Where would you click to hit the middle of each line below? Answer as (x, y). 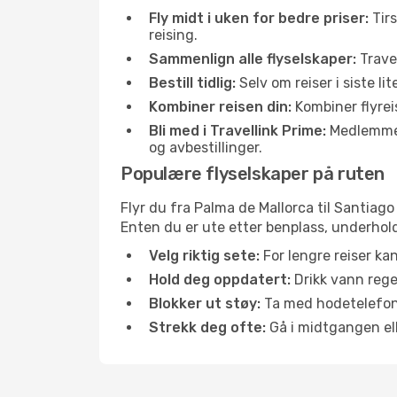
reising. (173, 35)
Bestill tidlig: (192, 83)
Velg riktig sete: (204, 256)
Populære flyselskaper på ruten (253, 174)
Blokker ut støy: (205, 304)
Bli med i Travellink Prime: (237, 131)
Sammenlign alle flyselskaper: (253, 59)
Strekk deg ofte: (207, 327)
